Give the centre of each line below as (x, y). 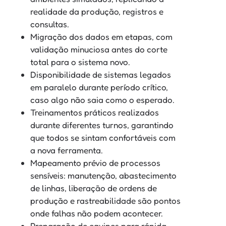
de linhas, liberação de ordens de (94, 188)
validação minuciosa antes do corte (99, 49)
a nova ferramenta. (67, 150)
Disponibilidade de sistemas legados (101, 74)
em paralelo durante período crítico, (99, 87)
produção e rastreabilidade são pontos (105, 200)
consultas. (50, 24)
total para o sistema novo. (80, 62)
